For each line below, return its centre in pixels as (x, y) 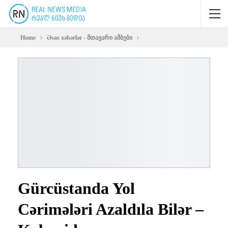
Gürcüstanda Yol (76, 188)
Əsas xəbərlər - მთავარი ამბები (90, 38)
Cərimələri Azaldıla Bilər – (111, 209)
